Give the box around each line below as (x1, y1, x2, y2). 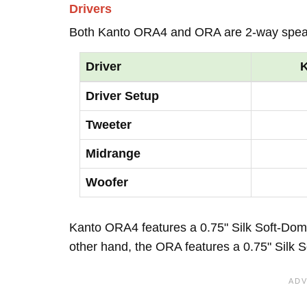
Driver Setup (86, 89, 159, 103)
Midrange (86, 147, 140, 160)
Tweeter (86, 118, 132, 132)
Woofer (86, 175, 128, 189)
